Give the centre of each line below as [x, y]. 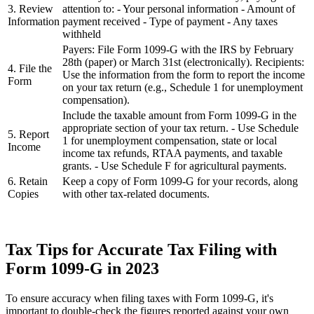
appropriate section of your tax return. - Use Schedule [180, 128]
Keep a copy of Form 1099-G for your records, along [180, 181]
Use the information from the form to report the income [184, 74]
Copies [23, 193]
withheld [82, 34]
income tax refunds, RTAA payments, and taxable [172, 153]
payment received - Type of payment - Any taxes [170, 21]
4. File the [30, 68]
